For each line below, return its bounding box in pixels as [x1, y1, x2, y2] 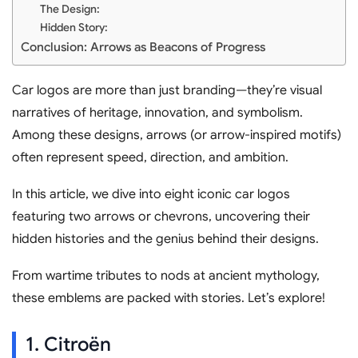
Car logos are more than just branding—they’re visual [12, 82, 322, 98]
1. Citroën [26, 332, 111, 356]
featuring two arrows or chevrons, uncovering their [12, 208, 310, 225]
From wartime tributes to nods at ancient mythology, [12, 267, 320, 284]
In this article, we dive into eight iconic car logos [12, 185, 290, 202]
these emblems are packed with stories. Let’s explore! [12, 289, 325, 306]
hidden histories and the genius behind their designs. [12, 230, 319, 247]
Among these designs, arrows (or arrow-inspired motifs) [12, 126, 341, 143]
